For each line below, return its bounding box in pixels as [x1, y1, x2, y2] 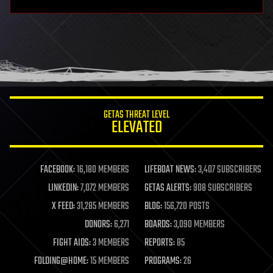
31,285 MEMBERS [74, 198, 129, 214]
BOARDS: [144, 216, 172, 233]
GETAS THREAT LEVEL [104, 107, 169, 123]
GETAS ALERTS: [144, 180, 191, 196]
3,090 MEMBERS [171, 216, 225, 233]
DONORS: [84, 216, 112, 233]
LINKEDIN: [48, 180, 79, 196]
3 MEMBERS [90, 235, 129, 251]
